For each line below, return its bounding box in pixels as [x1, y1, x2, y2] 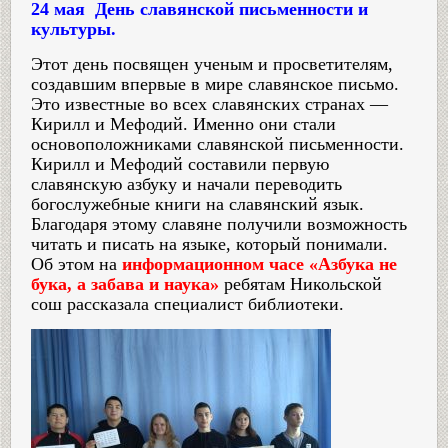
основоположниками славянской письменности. [31, 133, 404, 154]
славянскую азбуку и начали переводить [31, 173, 342, 194]
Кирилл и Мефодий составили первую [31, 153, 329, 174]
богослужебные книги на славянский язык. [31, 193, 364, 214]
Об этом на [31, 253, 122, 274]
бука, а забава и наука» [31, 273, 219, 294]
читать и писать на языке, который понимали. [31, 233, 388, 254]
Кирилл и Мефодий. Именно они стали [31, 113, 336, 134]
